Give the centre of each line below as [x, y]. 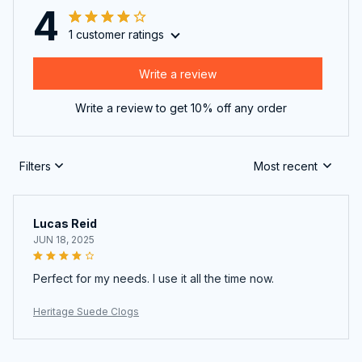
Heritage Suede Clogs [86, 312]
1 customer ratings [116, 35]
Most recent [286, 166]
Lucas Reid [65, 224]
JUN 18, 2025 [64, 240]
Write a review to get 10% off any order [181, 108]
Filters [35, 166]
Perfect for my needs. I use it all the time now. [154, 279]
